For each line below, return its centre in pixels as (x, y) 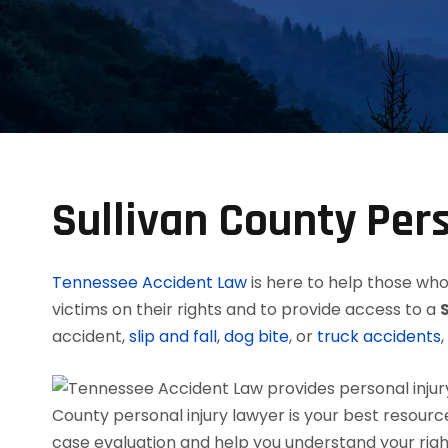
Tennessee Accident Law (149, 282)
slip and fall (173, 336)
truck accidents (379, 336)
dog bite (256, 336)
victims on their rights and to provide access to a (246, 309)
